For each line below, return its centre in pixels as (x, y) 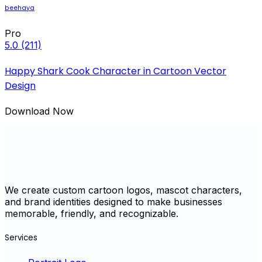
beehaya (20, 8)
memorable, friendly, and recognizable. (92, 213)
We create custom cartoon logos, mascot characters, (123, 190)
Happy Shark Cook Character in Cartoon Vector (116, 71)
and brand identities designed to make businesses (113, 201)
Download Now (39, 111)
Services (21, 237)
